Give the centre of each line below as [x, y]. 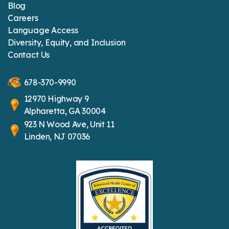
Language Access [43, 30]
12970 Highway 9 [56, 99]
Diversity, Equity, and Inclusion [67, 42]
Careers [23, 18]
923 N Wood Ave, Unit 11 [69, 124]
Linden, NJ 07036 [57, 137]
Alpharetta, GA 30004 [65, 111]
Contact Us [29, 54]
